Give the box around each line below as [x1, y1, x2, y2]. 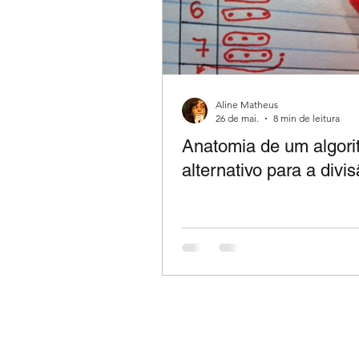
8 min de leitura [273, 112, 340, 125]
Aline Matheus [216, 99, 278, 111]
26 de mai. [216, 112, 259, 125]
